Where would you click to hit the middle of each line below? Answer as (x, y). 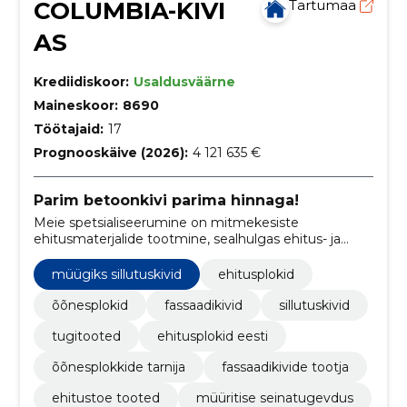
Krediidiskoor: (81, 82)
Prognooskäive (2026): (110, 153)
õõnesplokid (89, 305)
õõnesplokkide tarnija (118, 367)
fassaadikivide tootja (285, 367)
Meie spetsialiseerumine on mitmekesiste (166, 222)
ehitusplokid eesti (212, 336)
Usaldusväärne (184, 82)
